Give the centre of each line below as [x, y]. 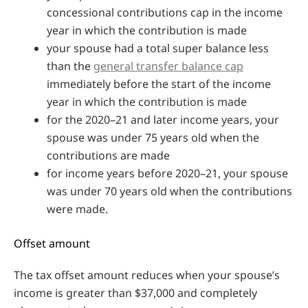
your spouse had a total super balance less [158, 48]
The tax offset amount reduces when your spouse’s [147, 275]
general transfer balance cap [168, 66]
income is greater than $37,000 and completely [135, 293]
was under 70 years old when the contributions [169, 191]
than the [70, 66]
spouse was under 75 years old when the [153, 137]
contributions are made [108, 155]
